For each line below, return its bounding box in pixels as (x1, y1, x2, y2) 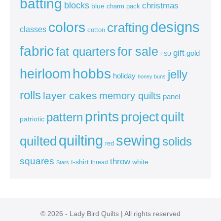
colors (48, 19, 85, 36)
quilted (20, 134, 57, 149)
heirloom (20, 66, 71, 82)
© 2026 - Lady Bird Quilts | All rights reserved (40, 210, 181, 218)
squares (20, 155, 54, 167)
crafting (107, 20, 148, 36)
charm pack (107, 2, 140, 10)
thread (91, 159, 108, 166)
